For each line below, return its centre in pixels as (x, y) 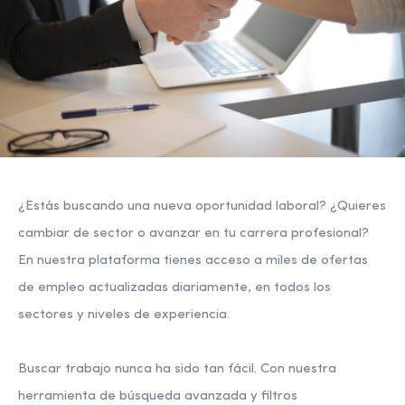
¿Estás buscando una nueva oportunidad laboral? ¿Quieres (202, 206)
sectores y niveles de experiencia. (124, 315)
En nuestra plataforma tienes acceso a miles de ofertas (193, 260)
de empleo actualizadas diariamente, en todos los (174, 287)
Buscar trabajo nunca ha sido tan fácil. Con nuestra (177, 369)
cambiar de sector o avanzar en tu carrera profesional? (193, 233)
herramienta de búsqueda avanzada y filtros (158, 396)
